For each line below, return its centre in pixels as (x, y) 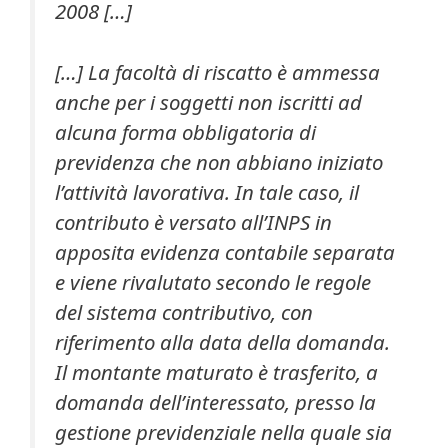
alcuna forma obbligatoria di (185, 131)
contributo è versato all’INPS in (193, 221)
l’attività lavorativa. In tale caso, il (207, 191)
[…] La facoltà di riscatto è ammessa (217, 71)
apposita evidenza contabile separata (225, 251)
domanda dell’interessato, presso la (215, 401)
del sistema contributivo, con (184, 311)
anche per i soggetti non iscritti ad (208, 101)
